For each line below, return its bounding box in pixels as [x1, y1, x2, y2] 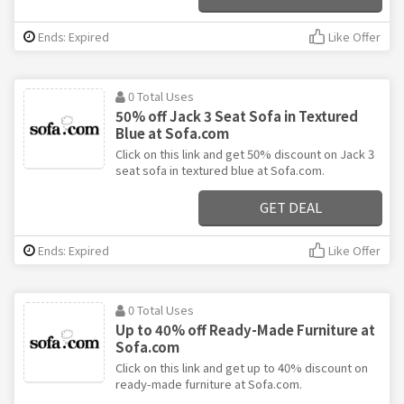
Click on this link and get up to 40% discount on [115, 359, 368, 377]
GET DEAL [259, 197, 322, 217]
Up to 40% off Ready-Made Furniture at [115, 320, 375, 340]
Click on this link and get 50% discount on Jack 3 [115, 145, 374, 163]
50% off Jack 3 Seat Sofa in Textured [115, 106, 358, 126]
